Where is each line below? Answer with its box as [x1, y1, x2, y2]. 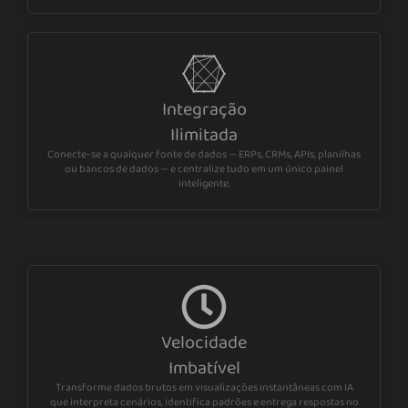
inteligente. [178, 174, 230, 192]
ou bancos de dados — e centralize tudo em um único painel [65, 159, 343, 178]
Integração [161, 94, 247, 124]
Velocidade [161, 327, 247, 357]
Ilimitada [170, 119, 238, 149]
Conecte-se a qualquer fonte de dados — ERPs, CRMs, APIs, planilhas [47, 145, 361, 163]
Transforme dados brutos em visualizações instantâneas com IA [55, 378, 353, 396]
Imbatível [168, 352, 240, 382]
